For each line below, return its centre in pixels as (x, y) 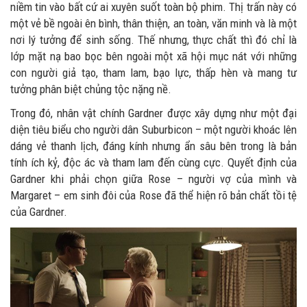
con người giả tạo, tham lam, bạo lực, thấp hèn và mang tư (153, 73)
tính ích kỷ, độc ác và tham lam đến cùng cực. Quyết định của (153, 163)
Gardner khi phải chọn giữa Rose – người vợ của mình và (153, 179)
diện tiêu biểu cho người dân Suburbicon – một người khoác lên (153, 130)
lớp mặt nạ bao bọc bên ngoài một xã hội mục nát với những (153, 57)
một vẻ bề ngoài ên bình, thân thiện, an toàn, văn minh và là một (153, 24)
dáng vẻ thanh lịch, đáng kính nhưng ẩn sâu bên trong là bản (153, 146)
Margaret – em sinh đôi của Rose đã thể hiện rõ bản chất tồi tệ (153, 196)
